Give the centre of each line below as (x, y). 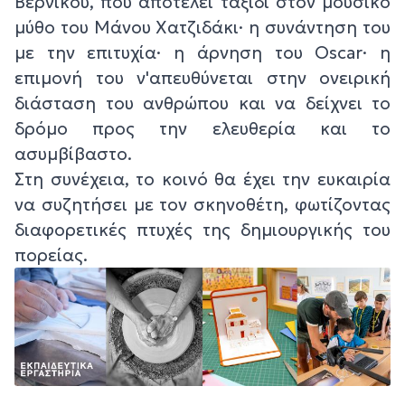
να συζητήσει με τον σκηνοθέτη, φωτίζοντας (202, 204)
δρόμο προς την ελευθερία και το (202, 128)
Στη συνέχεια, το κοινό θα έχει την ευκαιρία (202, 179)
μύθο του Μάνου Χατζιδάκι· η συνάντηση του (202, 27)
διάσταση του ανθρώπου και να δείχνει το (202, 103)
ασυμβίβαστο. (73, 153)
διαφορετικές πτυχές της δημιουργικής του (202, 229)
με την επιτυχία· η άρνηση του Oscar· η (202, 52)
